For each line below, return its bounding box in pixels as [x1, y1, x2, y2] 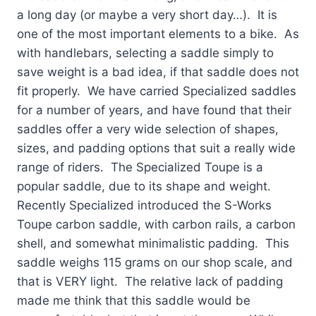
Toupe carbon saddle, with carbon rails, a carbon [17, 217, 296, 231]
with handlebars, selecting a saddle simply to [17, 45, 274, 60]
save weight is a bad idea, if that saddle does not [17, 64, 299, 79]
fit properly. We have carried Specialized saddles [17, 83, 296, 98]
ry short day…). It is [165, 7, 277, 22]
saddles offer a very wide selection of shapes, [17, 121, 279, 136]
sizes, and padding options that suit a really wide [17, 140, 296, 155]
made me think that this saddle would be [17, 293, 250, 308]
